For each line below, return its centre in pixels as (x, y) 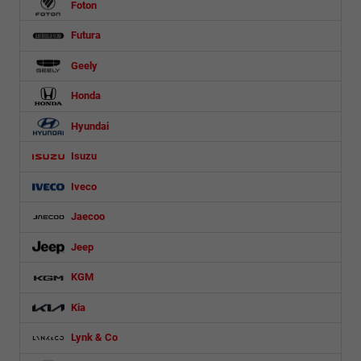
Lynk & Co (93, 338)
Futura (85, 35)
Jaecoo (87, 217)
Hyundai (89, 126)
